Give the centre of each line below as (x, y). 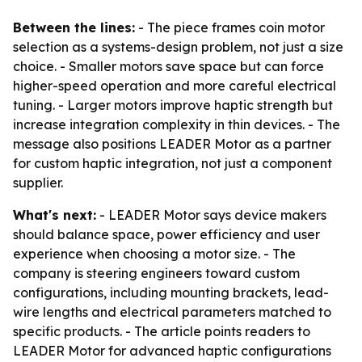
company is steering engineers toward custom (156, 273)
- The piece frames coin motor (230, 27)
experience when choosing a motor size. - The (154, 254)
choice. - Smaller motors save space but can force (168, 66)
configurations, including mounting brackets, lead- (171, 293)
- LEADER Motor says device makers (211, 215)
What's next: (55, 215)
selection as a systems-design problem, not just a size (178, 47)
